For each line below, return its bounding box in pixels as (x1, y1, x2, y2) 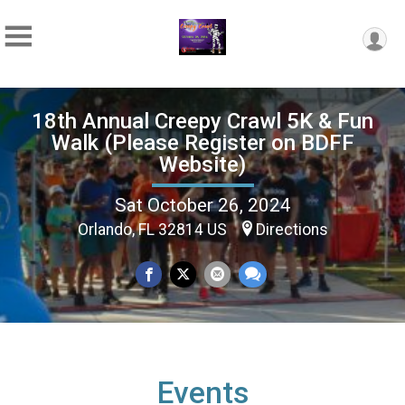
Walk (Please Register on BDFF (51, 129, 354, 155)
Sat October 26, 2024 (114, 193, 291, 216)
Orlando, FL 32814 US (77, 220, 231, 239)
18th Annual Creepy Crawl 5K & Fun (32, 108, 373, 134)
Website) (159, 151, 246, 177)
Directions (255, 220, 328, 239)
